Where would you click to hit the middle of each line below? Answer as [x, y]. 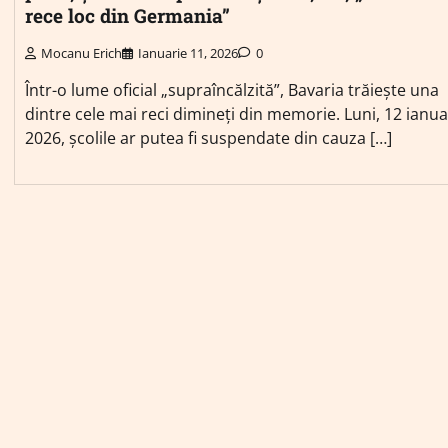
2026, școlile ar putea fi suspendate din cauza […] [208, 137]
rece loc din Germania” [127, 15]
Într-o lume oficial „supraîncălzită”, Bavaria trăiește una [232, 89]
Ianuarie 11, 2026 [188, 52]
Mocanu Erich [81, 52]
